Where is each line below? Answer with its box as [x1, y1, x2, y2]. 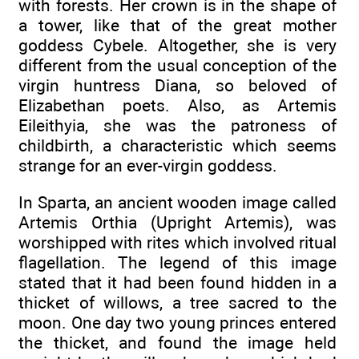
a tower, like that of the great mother [18, 14, 337, 35]
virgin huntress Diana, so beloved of [18, 75, 337, 95]
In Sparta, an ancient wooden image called [18, 192, 337, 213]
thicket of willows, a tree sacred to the [18, 292, 337, 313]
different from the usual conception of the [18, 54, 337, 75]
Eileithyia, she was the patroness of [18, 115, 337, 135]
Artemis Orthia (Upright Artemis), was [18, 212, 337, 233]
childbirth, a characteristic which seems [18, 135, 337, 155]
